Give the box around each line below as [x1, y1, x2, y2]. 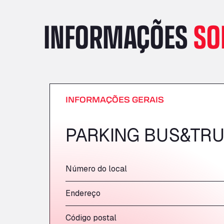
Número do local [65, 163, 127, 174]
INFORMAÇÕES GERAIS [65, 94, 164, 104]
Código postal [65, 212, 116, 223]
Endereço [65, 188, 100, 198]
